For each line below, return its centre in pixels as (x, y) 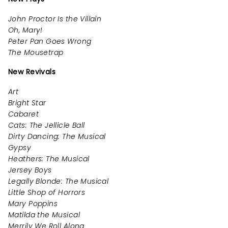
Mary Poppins (33, 204)
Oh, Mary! (25, 30)
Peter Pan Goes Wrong (50, 41)
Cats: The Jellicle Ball (47, 125)
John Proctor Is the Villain (55, 19)
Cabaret (23, 114)
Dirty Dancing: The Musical (57, 137)
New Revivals (32, 72)
